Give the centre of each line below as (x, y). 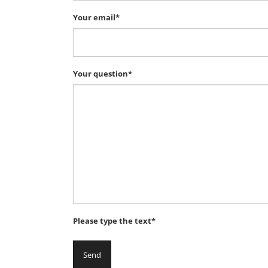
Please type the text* (114, 221)
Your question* (103, 74)
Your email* (96, 18)
